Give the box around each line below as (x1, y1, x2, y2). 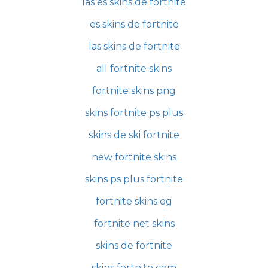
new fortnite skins (92, 151, 176, 163)
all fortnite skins (96, 62, 172, 74)
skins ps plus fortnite (85, 173, 183, 185)
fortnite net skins (93, 217, 175, 229)
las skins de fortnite (88, 40, 180, 52)
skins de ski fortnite (89, 129, 179, 141)
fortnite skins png (92, 84, 176, 96)
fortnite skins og (96, 195, 172, 207)
